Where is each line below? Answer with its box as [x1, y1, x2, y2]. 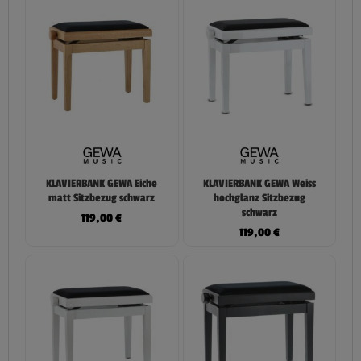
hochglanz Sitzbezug [213, 191, 305, 205]
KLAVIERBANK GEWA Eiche [46, 176, 158, 190]
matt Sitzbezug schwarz [48, 191, 156, 205]
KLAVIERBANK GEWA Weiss [202, 176, 316, 190]
